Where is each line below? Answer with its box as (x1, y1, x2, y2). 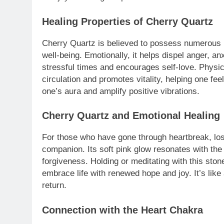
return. (42, 180, 66, 190)
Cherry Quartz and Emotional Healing (42, 110, 220, 121)
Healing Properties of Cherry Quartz (42, 15, 213, 27)
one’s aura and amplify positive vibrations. (42, 86, 199, 96)
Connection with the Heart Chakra (42, 204, 203, 215)
